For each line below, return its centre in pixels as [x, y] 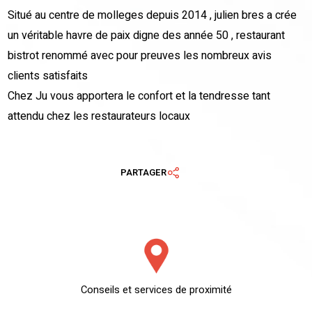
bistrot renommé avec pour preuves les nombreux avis [140, 55]
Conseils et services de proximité [156, 290]
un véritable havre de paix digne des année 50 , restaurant [147, 35]
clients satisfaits [48, 76]
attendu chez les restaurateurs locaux [99, 116]
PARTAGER [143, 173]
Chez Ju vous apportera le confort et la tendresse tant [139, 96]
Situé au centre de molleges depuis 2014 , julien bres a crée [153, 15]
